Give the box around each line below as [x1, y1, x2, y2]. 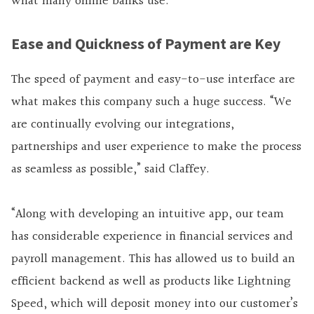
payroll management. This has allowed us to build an [11, 249, 295, 270]
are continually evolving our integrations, [11, 114, 234, 135]
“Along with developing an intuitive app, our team [11, 204, 284, 225]
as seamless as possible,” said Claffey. [11, 159, 210, 180]
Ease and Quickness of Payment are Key [11, 34, 280, 54]
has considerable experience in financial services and [11, 226, 293, 247]
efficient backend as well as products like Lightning [11, 271, 291, 292]
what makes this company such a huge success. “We [11, 92, 292, 113]
